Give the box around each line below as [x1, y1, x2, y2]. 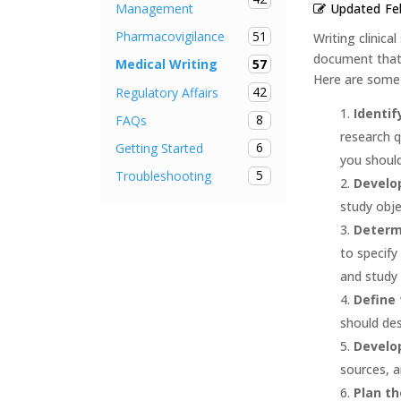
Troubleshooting [115, 166, 211, 184]
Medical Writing [115, 55, 218, 73]
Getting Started [115, 139, 203, 157]
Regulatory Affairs [115, 83, 218, 101]
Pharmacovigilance [115, 28, 225, 46]
